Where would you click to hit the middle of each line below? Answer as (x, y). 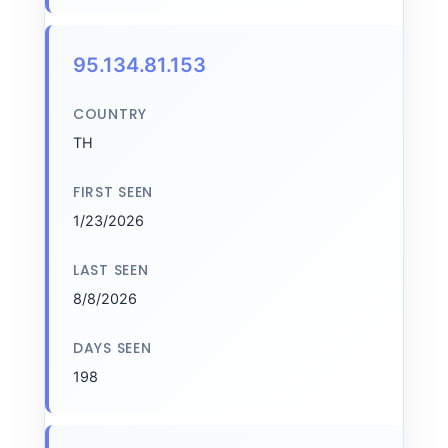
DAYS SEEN (112, 348)
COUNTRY (110, 114)
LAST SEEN (111, 270)
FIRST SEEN (113, 192)
